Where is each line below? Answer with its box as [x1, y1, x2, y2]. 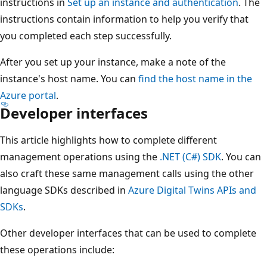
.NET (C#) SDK [160, 150, 221, 163]
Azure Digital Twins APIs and [128, 183, 256, 197]
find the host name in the [138, 72, 252, 85]
